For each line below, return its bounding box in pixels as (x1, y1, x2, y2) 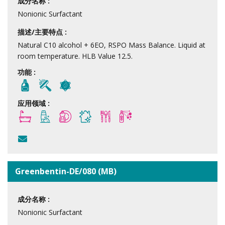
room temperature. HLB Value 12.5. (18, 51, 133, 61)
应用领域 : (18, 98, 50, 108)
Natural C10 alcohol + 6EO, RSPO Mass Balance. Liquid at (18, 40, 205, 50)
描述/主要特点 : (18, 27, 67, 37)
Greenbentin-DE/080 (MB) (15, 165, 117, 177)
